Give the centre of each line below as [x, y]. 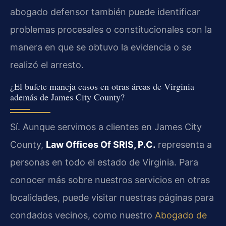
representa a [184, 144]
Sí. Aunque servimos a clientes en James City [106, 127]
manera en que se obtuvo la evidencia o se [101, 47]
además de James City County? [67, 97]
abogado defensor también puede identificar [105, 12]
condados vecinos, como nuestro [82, 215]
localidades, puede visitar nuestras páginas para [112, 197]
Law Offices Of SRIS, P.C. [101, 144]
